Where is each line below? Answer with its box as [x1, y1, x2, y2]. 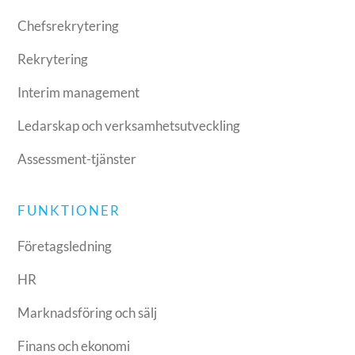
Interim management [17, 83, 140, 101]
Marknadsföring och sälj [17, 303, 158, 321]
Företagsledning [17, 237, 113, 254]
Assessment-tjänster [17, 150, 137, 167]
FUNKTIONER [17, 201, 121, 219]
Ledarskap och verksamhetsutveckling [17, 116, 241, 134]
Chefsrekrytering [17, 17, 120, 34]
